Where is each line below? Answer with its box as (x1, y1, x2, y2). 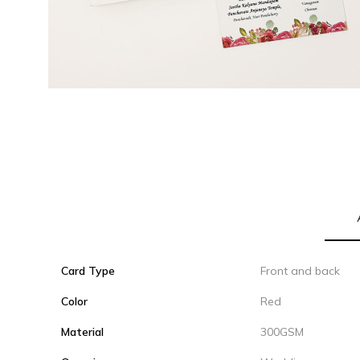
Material (61, 325, 104, 339)
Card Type (61, 264, 115, 278)
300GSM (260, 325, 304, 339)
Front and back (260, 264, 340, 278)
